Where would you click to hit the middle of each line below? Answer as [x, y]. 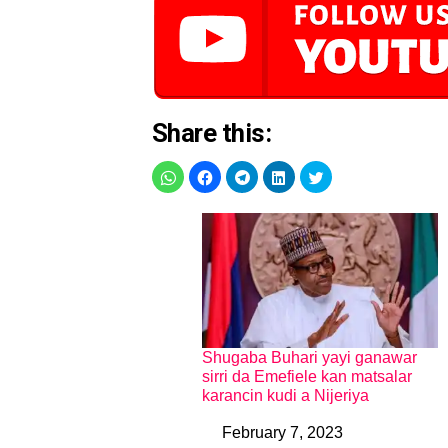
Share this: [212, 133]
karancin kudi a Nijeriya [285, 395]
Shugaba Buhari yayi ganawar [309, 357]
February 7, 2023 [282, 432]
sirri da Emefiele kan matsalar [307, 376]
